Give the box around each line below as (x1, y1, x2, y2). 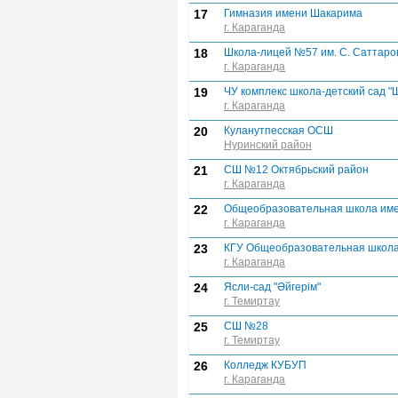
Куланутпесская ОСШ (224, 124, 333, 137)
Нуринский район (224, 139, 312, 151)
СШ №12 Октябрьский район (224, 163, 369, 176)
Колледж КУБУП (224, 359, 306, 371)
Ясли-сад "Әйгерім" (224, 281, 321, 293)
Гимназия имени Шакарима (224, 7, 362, 20)
